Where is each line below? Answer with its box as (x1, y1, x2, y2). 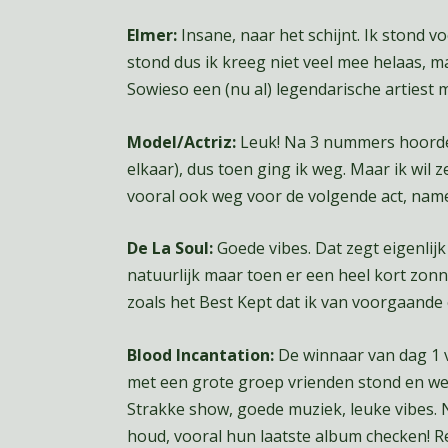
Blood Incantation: (126, 343, 274, 366)
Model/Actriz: (126, 130, 236, 153)
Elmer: (126, 24, 181, 47)
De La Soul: (126, 237, 213, 260)
